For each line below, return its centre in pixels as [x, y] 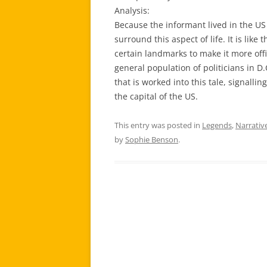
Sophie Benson [152, 139]
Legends [217, 125]
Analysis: [132, 10]
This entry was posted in [158, 125]
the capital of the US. [156, 96]
